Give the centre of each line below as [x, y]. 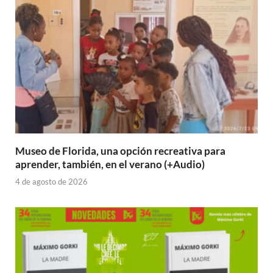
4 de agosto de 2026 [51, 182]
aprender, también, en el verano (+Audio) [110, 164]
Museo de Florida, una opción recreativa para [120, 151]
